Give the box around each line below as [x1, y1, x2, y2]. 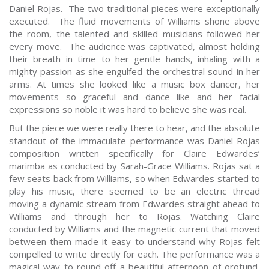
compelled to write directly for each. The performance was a [9, 248, 260, 261]
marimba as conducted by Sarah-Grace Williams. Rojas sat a [9, 160, 260, 172]
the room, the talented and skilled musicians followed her [9, 28, 260, 40]
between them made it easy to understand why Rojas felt [9, 235, 260, 248]
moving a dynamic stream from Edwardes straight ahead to [9, 198, 260, 210]
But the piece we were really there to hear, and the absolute [9, 122, 260, 134]
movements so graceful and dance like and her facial [9, 91, 260, 103]
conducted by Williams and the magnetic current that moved [9, 223, 260, 235]
